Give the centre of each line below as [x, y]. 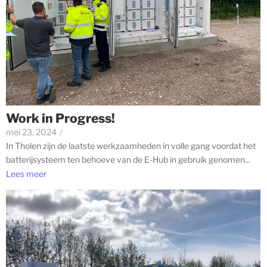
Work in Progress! [60, 118]
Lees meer [26, 174]
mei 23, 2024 [31, 132]
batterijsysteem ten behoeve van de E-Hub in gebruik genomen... [128, 159]
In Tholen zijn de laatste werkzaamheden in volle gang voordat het [131, 145]
